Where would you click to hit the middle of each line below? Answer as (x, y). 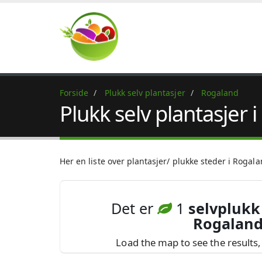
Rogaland (220, 93)
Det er (135, 208)
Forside (74, 93)
